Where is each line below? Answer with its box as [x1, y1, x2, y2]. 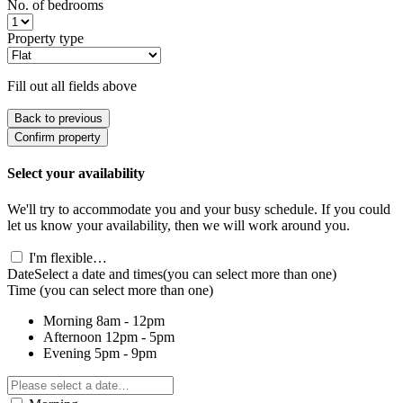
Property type [7, 31, 84, 47]
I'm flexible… [29, 249, 107, 265]
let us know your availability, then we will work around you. [7, 217, 350, 233]
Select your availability [7, 166, 145, 182]
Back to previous [14, 112, 103, 126]
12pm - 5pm [105, 328, 175, 345]
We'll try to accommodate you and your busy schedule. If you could [7, 201, 390, 217]
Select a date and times [34, 265, 163, 282]
